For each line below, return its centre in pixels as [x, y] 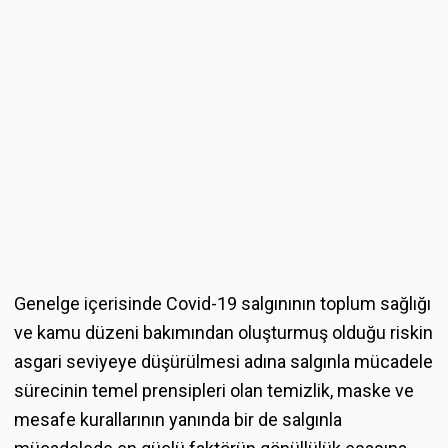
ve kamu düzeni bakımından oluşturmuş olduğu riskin [223, 332]
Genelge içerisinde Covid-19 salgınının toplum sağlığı [222, 303]
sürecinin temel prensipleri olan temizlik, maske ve [214, 390]
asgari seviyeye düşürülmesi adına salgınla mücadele [223, 361]
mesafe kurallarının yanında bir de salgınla [178, 419]
